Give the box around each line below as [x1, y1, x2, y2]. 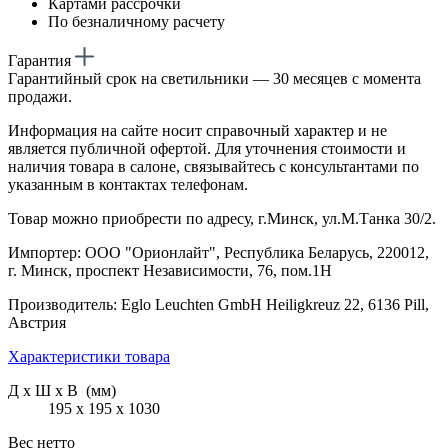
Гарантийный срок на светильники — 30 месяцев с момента [8, 69, 421, 87]
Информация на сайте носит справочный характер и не [8, 121, 387, 139]
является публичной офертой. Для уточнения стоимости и [8, 139, 406, 157]
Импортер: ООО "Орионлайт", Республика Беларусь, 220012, [8, 243, 429, 261]
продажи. [8, 87, 72, 105]
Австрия [8, 313, 66, 331]
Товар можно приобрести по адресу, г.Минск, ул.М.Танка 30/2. [8, 209, 436, 227]
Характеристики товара [8, 347, 170, 365]
